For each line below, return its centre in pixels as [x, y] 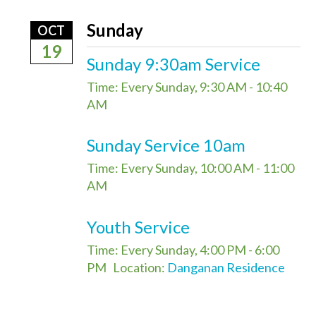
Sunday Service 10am [166, 145]
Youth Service [138, 226]
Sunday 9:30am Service [173, 63]
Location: [140, 267]
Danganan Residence [226, 267]
